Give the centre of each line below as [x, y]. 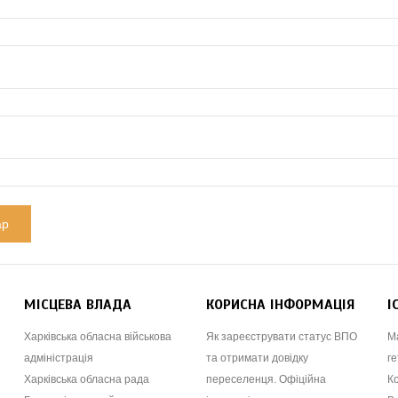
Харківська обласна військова [98, 337]
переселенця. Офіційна [266, 380]
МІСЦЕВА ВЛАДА [78, 305]
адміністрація [59, 358]
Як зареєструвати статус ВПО [281, 337]
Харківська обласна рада [87, 380]
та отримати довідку [257, 358]
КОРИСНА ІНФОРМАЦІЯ [280, 305]
